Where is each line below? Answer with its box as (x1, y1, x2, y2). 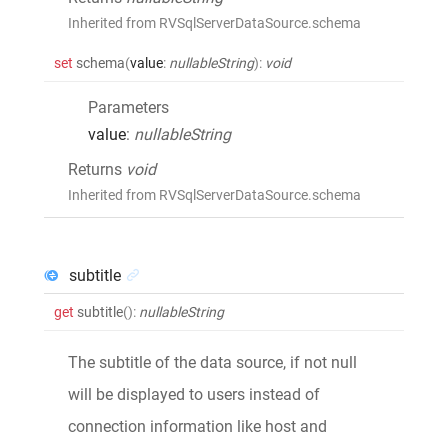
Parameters (88, 97, 169, 117)
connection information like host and (68, 416, 327, 436)
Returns (68, 159, 126, 179)
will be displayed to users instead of (68, 384, 320, 404)
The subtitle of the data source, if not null (68, 352, 357, 372)
